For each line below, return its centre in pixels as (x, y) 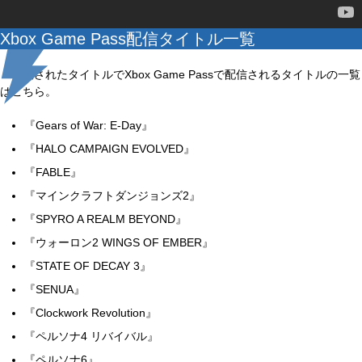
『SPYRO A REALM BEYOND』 (105, 219)
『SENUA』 (55, 289)
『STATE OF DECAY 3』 (88, 266)
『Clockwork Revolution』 (90, 313)
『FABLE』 (53, 172)
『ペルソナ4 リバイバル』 (91, 336)
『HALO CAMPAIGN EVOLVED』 (109, 149)
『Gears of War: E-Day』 (88, 125)
